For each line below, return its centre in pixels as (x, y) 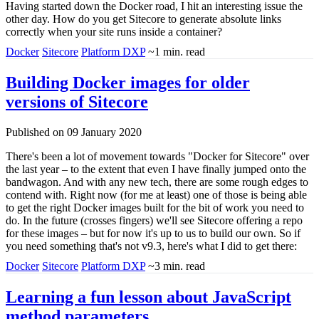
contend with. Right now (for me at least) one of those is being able (156, 194)
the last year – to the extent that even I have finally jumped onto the (156, 169)
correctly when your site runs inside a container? (114, 31)
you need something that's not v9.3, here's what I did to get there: (151, 246)
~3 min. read (177, 266)
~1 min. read (177, 51)
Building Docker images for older (128, 82)
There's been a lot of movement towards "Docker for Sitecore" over (157, 156)
